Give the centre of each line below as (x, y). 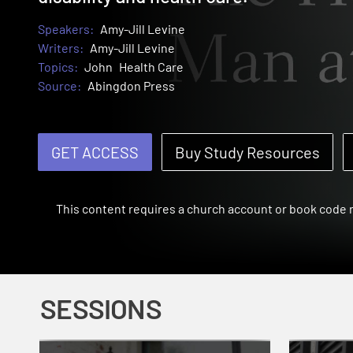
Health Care (151, 67)
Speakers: (66, 29)
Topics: (58, 67)
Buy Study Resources (247, 152)
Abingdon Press (131, 86)
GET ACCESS (95, 152)
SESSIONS (101, 308)
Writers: (61, 48)
